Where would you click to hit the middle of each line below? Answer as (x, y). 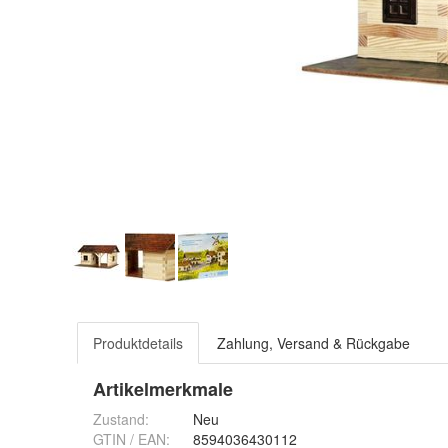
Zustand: (121, 419)
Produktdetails (138, 343)
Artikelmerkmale (163, 389)
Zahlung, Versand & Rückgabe (313, 343)
